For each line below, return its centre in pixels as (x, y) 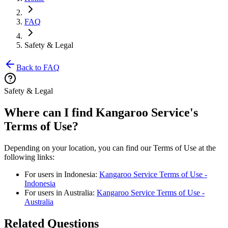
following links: (29, 157)
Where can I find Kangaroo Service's (101, 112)
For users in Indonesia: (62, 174)
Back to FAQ (38, 67)
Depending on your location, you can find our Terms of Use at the (110, 148)
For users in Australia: (61, 192)
